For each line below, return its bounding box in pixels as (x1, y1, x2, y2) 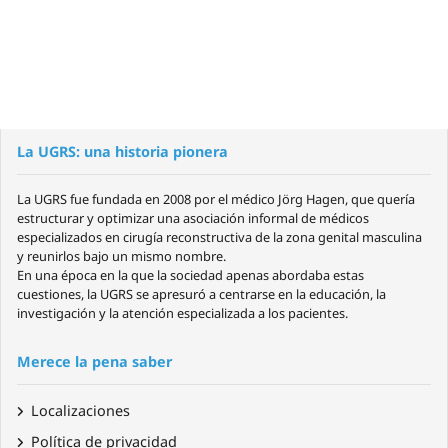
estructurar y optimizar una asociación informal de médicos (17, 209, 369, 227)
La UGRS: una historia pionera (17, 142, 228, 161)
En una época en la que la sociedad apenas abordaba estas (17, 266, 364, 284)
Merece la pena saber (17, 352, 172, 371)
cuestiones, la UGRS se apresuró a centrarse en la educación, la (17, 285, 386, 303)
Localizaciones (31, 401, 130, 420)
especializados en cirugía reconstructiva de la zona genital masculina (17, 228, 422, 246)
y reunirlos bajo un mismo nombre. (17, 247, 226, 265)
